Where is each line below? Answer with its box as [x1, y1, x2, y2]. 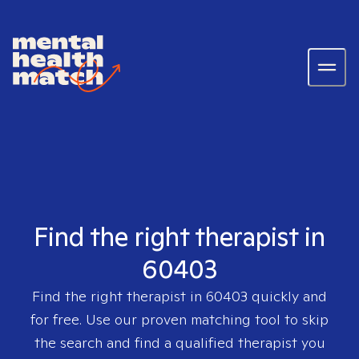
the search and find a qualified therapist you [34, 333, 325, 352]
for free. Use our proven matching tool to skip [30, 310, 329, 329]
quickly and [248, 287, 327, 305]
